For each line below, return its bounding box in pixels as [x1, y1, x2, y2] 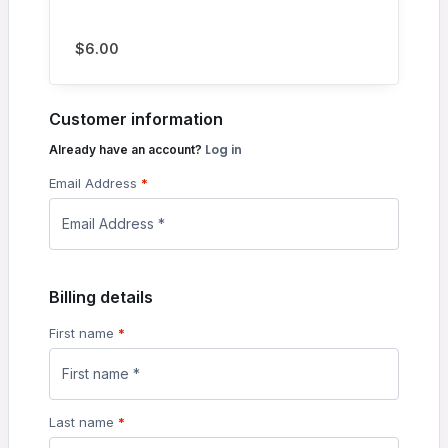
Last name [49, 414, 118, 431]
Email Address [49, 175, 141, 192]
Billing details [49, 287, 153, 308]
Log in [205, 141, 242, 159]
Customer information [49, 109, 223, 130]
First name [49, 325, 118, 342]
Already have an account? [49, 142, 205, 158]
